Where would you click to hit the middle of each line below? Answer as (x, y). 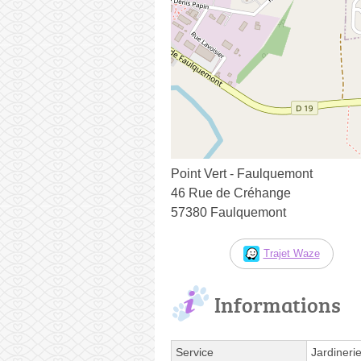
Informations (278, 304)
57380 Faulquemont (228, 212)
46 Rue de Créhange (231, 193)
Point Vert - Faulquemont (242, 173)
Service (195, 352)
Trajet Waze (291, 253)
